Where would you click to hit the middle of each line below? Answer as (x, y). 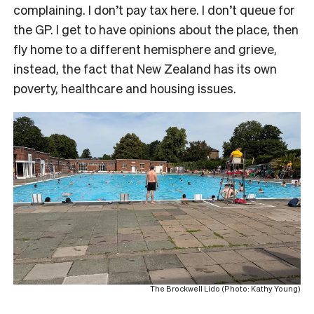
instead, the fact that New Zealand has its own (145, 68)
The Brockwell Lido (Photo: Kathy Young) (225, 288)
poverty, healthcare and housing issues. (126, 88)
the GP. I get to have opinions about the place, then (156, 29)
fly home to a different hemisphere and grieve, (145, 48)
